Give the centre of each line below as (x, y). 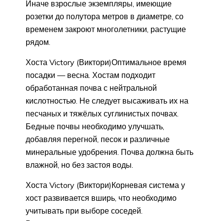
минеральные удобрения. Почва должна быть (110, 152)
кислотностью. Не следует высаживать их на (107, 100)
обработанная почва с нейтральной (91, 88)
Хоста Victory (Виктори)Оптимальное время (106, 62)
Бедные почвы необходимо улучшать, (95, 126)
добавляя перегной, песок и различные (98, 139)
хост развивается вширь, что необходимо (101, 198)
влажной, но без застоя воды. (79, 165)
